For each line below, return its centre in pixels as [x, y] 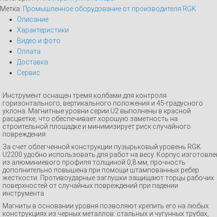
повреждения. [25, 134]
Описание [33, 19]
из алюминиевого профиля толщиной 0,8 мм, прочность [94, 162]
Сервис [29, 72]
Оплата [29, 51]
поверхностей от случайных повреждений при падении [90, 185]
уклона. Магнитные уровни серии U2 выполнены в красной [97, 111]
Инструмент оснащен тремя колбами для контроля [85, 95]
